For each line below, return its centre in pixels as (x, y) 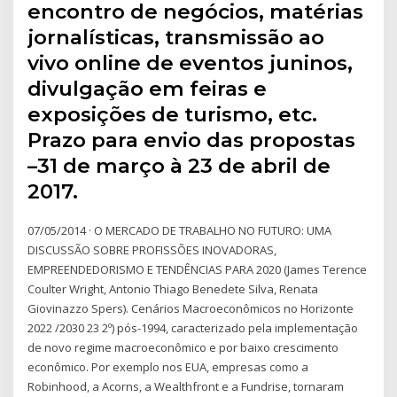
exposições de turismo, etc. (173, 115)
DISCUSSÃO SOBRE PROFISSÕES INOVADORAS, (152, 250)
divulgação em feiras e (148, 89)
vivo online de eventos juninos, (191, 63)
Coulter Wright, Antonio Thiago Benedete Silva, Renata (173, 289)
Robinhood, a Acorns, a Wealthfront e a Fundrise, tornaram (186, 387)
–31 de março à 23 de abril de (179, 166)
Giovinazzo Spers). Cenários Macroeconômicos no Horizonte (191, 309)
